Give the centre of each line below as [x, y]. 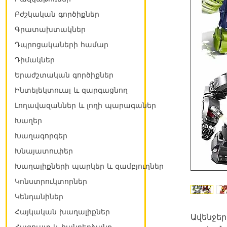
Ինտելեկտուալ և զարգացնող [71, 90]
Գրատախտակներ [50, 30]
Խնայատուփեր [44, 151]
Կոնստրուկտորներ [51, 182]
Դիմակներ [35, 60]
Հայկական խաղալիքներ [62, 212]
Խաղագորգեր [41, 136]
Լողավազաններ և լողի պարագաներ [85, 106]
